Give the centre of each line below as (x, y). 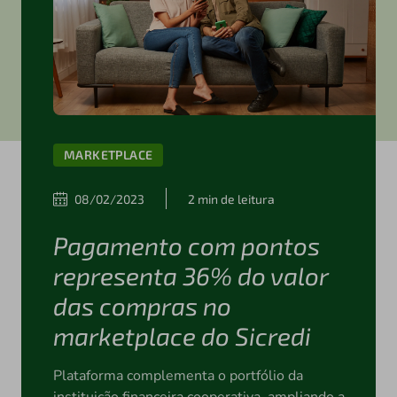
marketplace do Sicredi (182, 336)
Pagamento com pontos (186, 246)
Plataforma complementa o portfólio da (178, 376)
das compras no (142, 306)
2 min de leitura (231, 198)
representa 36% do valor (190, 276)
